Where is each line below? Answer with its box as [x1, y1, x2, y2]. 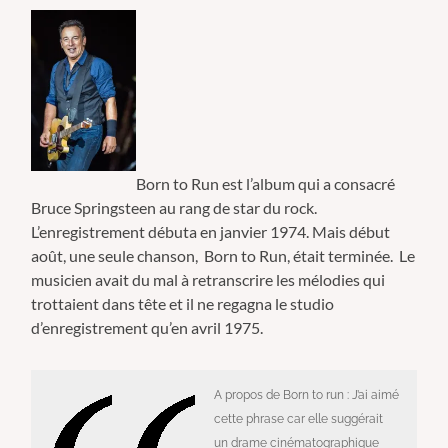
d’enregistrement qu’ [31, 318, 172, 338]
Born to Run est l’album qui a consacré [136, 174, 396, 194]
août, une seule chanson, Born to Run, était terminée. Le [31, 246, 416, 266]
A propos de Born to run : [213, 388, 352, 403]
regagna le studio [217, 294, 335, 314]
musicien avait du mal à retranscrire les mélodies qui [31, 270, 386, 290]
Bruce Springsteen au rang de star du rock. [31, 198, 318, 218]
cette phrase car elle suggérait [213, 412, 383, 427]
